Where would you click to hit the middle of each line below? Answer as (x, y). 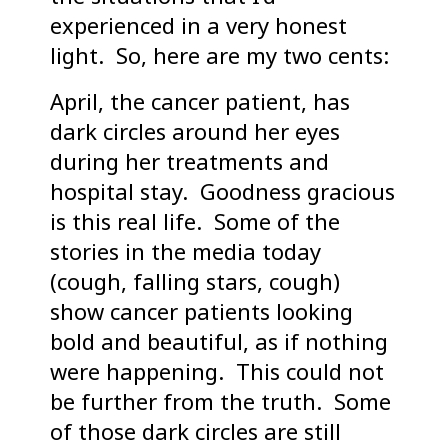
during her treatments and (189, 161)
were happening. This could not (217, 371)
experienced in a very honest (198, 25)
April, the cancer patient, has (200, 101)
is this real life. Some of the (195, 221)
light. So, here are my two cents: (219, 55)
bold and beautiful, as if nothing (219, 341)
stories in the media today (185, 251)
